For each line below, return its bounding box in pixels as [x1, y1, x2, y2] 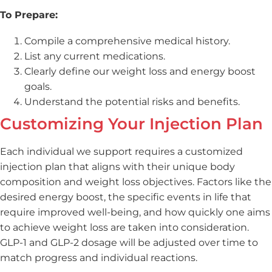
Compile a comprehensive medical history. [24, 35, 230, 47]
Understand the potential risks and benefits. [24, 96, 240, 108]
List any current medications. [24, 50, 165, 63]
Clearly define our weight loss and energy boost [24, 66, 256, 78]
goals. [24, 81, 52, 93]
